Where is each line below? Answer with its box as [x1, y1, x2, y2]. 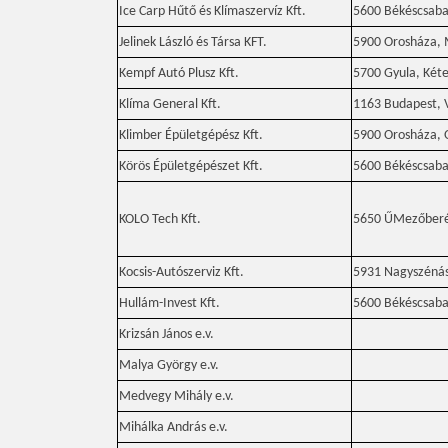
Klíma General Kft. [119, 97, 221, 112]
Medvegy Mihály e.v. [119, 389, 234, 404]
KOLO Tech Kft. [119, 212, 201, 227]
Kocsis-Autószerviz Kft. [119, 265, 244, 280]
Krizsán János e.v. [119, 327, 214, 342]
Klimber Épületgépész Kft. [119, 128, 263, 143]
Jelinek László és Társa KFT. [119, 35, 267, 50]
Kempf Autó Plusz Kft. [119, 66, 239, 81]
